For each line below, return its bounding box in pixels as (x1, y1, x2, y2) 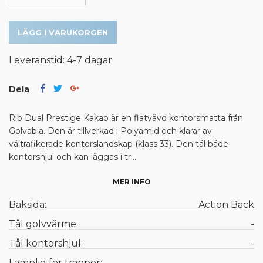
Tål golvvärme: (9, 218, 78, 230)
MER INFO (112, 177, 151, 187)
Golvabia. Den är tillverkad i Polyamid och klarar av (9, 126, 212, 137)
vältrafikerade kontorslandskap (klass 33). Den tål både (9, 139, 228, 150)
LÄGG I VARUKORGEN (18, 28, 108, 38)
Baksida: (9, 199, 46, 211)
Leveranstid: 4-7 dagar (9, 55, 112, 66)
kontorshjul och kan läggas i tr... (9, 151, 136, 163)
